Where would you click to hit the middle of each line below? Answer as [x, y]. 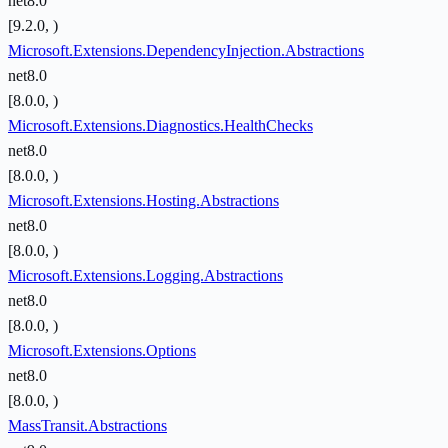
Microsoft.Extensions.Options [102, 351]
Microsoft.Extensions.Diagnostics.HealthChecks [160, 126]
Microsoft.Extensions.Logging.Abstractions [145, 276]
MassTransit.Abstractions [87, 426]
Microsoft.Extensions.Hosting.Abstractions [143, 201]
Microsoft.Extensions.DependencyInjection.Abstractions [186, 51]
